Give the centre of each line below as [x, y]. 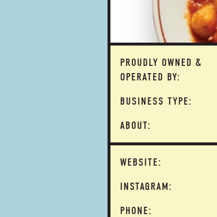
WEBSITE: [141, 162]
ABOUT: [136, 125]
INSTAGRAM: [146, 186]
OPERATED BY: [150, 77]
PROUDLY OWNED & [161, 62]
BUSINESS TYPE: [156, 101]
